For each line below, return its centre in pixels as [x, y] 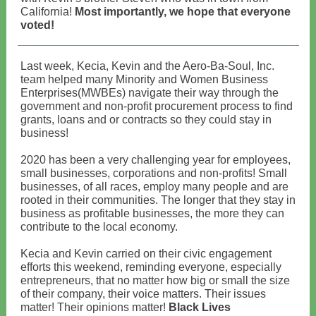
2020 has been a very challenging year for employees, [156, 160]
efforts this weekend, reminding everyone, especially [151, 267]
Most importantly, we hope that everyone [183, 12]
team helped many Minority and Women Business [144, 79]
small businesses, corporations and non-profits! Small [154, 173]
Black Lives [200, 307]
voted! [37, 25]
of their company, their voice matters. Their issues [143, 294]
